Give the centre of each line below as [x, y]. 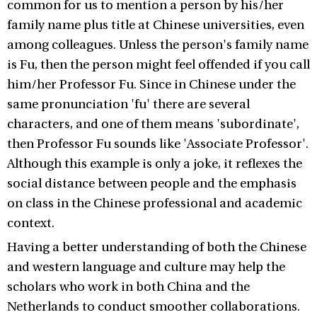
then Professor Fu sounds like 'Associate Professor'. [158, 144]
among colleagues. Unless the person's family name [158, 45]
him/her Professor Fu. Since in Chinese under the [151, 85]
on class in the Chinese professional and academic [155, 203]
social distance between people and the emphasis [152, 184]
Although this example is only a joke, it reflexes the [155, 164]
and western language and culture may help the [146, 267]
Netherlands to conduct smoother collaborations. [154, 307]
